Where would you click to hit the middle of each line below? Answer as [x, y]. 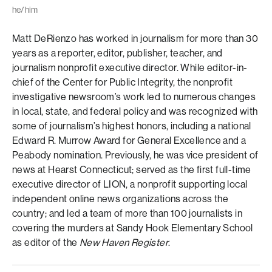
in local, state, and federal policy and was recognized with [135, 111]
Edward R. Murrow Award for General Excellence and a [129, 141]
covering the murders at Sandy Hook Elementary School [133, 228]
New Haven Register [124, 243]
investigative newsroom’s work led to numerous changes [134, 97]
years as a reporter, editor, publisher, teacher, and [117, 53]
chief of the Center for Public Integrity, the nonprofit [122, 82]
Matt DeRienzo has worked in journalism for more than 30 [135, 39]
